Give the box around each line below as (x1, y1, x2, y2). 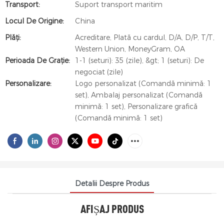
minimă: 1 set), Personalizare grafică (75, 102, 197, 111)
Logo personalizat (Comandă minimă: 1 (75, 79, 211, 88)
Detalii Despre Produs (75, 178, 149, 188)
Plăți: (5, 33, 21, 42)
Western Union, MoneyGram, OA (75, 44, 185, 53)
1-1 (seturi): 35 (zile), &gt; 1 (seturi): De (75, 56, 204, 65)
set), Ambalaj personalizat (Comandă (75, 90, 202, 99)
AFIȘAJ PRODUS (80, 201, 144, 215)
